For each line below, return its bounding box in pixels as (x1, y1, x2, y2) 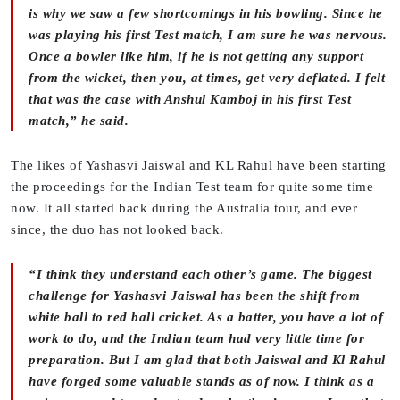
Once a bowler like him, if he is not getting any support (29, 49, 363, 64)
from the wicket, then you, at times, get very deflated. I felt (29, 71, 385, 86)
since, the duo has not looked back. (11, 222, 228, 237)
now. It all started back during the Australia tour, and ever (11, 201, 357, 216)
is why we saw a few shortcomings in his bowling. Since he (29, 6, 383, 21)
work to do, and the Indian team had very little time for (29, 331, 364, 346)
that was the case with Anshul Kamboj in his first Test (29, 92, 351, 107)
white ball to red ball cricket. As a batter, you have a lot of (29, 310, 383, 325)
